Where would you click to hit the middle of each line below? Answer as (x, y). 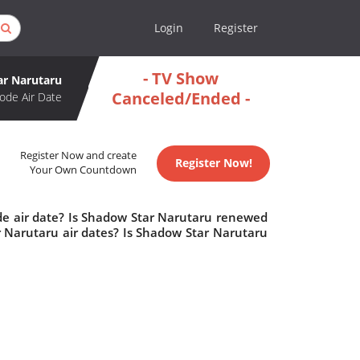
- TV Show (180, 78)
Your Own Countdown (84, 170)
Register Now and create (79, 156)
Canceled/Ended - (180, 98)
